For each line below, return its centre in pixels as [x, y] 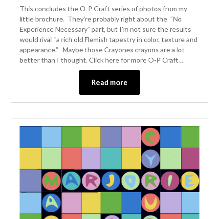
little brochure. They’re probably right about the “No [100, 19]
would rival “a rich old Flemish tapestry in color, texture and [108, 39]
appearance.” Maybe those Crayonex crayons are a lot [102, 49]
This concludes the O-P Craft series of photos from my [103, 8]
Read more [109, 82]
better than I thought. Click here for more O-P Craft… [101, 60]
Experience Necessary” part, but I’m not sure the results [105, 29]
